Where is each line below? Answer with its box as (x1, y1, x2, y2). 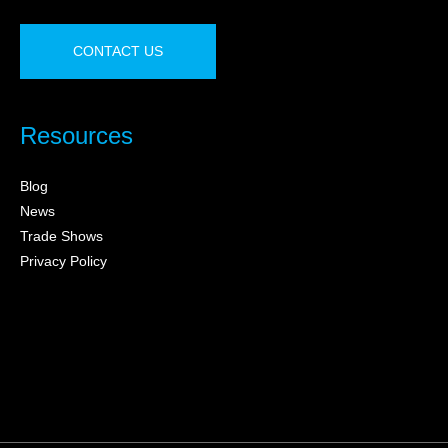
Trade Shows (20, 228, 103, 245)
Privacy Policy (20, 253, 107, 270)
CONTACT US (73, 43, 163, 60)
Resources (20, 122, 133, 150)
